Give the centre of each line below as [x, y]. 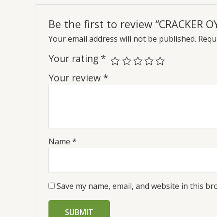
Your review [76, 77]
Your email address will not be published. [122, 39]
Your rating [74, 58]
